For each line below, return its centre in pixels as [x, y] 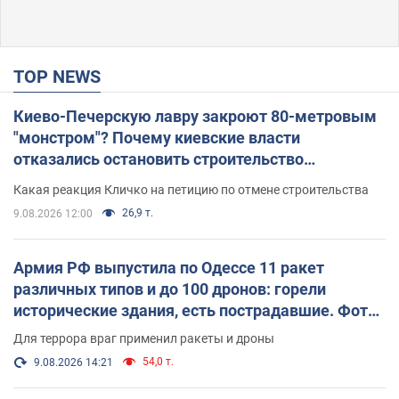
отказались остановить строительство [159, 159]
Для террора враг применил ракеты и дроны [144, 339]
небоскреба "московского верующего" [158, 181]
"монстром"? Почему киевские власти [157, 138]
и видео [42, 332]
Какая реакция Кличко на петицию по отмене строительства [191, 190]
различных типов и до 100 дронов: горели [170, 289]
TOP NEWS [62, 77]
